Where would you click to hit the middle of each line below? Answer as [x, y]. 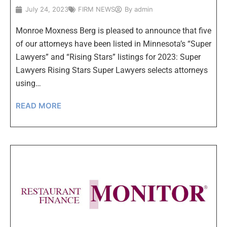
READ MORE [39, 106]
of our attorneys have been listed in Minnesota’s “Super [113, 44]
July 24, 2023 [47, 9]
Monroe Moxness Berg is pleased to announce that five [113, 31]
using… [28, 84]
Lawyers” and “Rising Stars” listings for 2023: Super [108, 57]
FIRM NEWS [97, 9]
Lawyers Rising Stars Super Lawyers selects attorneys [112, 70]
